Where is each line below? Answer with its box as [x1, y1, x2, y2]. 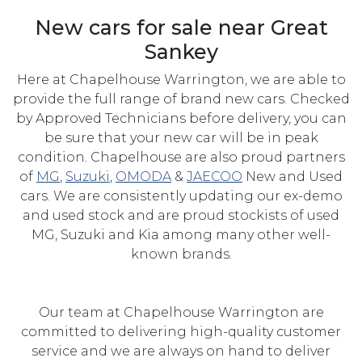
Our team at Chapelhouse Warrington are [38, 304, 324, 320]
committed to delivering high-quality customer [21, 323, 341, 339]
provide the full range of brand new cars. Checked [12, 90, 350, 107]
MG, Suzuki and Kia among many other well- [32, 226, 330, 242]
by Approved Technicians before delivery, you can [15, 110, 347, 126]
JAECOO [187, 168, 242, 184]
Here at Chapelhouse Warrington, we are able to [16, 71, 346, 87]
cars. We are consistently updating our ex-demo [19, 187, 343, 204]
